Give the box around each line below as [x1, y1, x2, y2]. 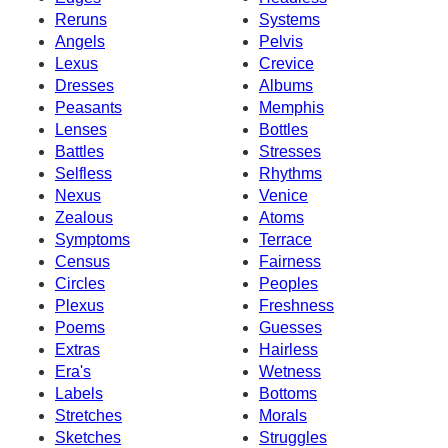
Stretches [55, 406, 122, 424]
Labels [55, 384, 103, 402]
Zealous [55, 208, 113, 226]
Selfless [55, 164, 112, 182]
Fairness [259, 252, 321, 270]
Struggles [259, 428, 327, 446]
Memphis [259, 98, 324, 116]
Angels [55, 32, 105, 50]
